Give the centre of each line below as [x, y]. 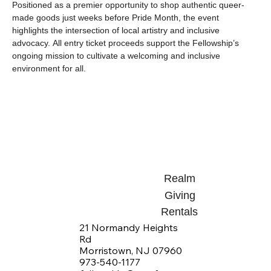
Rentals [180, 211]
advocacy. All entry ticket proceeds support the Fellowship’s [127, 43]
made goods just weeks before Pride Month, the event [117, 18]
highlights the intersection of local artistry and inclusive [117, 30]
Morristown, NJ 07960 [131, 250]
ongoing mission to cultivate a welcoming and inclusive [117, 56]
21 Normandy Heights [129, 227]
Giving [180, 196]
